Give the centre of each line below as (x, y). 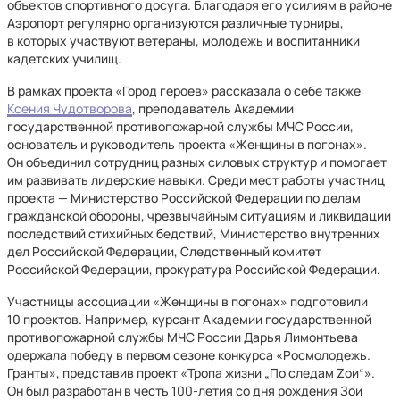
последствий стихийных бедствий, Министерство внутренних (194, 233)
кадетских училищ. (64, 58)
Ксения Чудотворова (70, 108)
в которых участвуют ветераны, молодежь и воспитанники (183, 41)
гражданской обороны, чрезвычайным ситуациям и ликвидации (199, 216)
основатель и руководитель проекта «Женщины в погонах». (187, 144)
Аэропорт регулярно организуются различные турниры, (175, 23)
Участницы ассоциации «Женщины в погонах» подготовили (187, 301)
